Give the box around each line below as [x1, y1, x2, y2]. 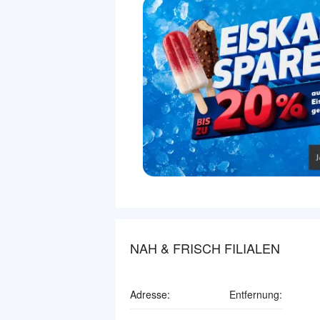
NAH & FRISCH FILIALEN [130, 238, 280, 257]
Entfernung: [229, 286, 282, 301]
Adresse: [130, 286, 170, 301]
